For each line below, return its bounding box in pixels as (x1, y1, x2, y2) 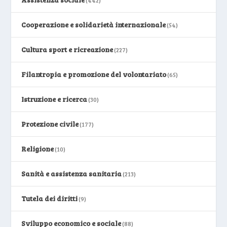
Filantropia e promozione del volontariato (21, 69, 167, 79)
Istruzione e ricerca (21, 94, 88, 104)
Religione (21, 143, 54, 154)
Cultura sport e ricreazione (21, 44, 113, 54)
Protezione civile (21, 119, 79, 129)
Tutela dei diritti (21, 193, 78, 203)
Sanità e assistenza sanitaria (21, 168, 122, 178)
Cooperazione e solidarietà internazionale (21, 19, 166, 29)
